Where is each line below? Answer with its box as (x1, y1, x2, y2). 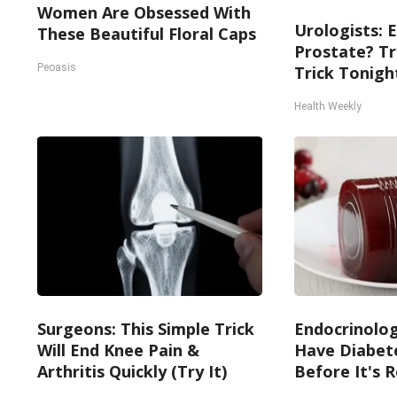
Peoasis (37, 61, 76, 74)
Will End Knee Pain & (37, 339, 199, 361)
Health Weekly (293, 100, 362, 113)
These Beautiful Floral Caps (37, 23, 256, 44)
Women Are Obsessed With (37, 2, 251, 23)
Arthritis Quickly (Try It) (37, 361, 227, 382)
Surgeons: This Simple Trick (37, 318, 254, 339)
